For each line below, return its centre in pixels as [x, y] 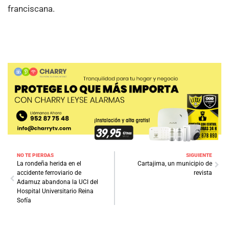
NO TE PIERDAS [35, 155]
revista [203, 173]
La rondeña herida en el [49, 164]
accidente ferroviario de [49, 173]
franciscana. [31, 8]
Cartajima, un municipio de [175, 164]
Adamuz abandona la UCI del [58, 182]
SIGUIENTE [199, 155]
